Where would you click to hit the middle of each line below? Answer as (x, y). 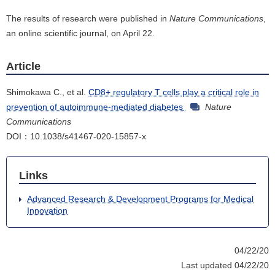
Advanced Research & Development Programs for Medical (140, 199)
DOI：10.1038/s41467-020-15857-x (76, 137)
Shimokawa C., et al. (47, 92)
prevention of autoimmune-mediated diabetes (95, 107)
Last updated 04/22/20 (225, 265)
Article (23, 67)
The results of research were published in (88, 19)
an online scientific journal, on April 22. (80, 33)
